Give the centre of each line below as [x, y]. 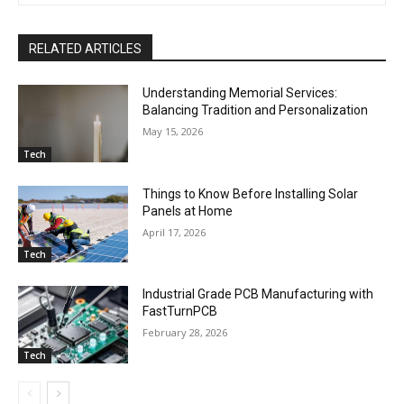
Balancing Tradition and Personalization [256, 110]
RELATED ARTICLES [85, 49]
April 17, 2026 [174, 232]
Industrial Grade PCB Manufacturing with [258, 294]
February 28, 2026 [185, 333]
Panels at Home [188, 211]
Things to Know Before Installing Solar [251, 193]
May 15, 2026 [173, 132]
